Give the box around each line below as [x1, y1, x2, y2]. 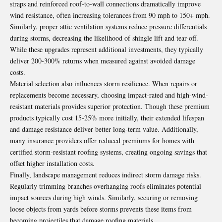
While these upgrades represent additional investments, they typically [10, 44, 203, 54]
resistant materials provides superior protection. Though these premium [10, 101, 210, 111]
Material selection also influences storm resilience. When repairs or [10, 78, 197, 88]
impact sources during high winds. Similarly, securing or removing [10, 192, 198, 202]
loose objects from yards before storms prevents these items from [10, 204, 192, 214]
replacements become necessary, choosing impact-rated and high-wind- [10, 90, 208, 100]
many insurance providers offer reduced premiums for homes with [10, 135, 194, 145]
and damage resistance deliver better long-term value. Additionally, [10, 124, 198, 134]
